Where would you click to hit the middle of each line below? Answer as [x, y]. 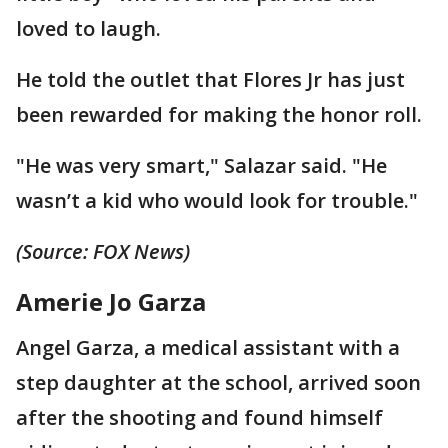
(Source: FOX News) [103, 251]
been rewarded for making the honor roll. [219, 114]
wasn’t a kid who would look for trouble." [217, 200]
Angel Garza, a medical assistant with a [208, 347]
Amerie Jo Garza [111, 301]
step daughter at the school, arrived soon [218, 382]
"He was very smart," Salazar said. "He [201, 165]
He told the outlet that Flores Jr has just [210, 79]
